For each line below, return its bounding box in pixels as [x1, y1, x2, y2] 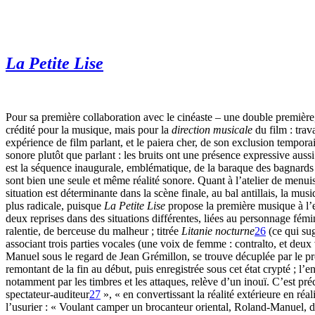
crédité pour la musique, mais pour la [6, 123, 172, 136]
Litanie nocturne [181, 224, 255, 237]
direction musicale [172, 123, 252, 136]
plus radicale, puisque [6, 199, 104, 212]
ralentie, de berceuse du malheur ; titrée [6, 224, 181, 237]
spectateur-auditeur [6, 288, 89, 300]
